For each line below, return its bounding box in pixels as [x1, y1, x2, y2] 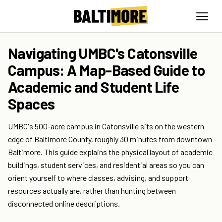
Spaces [8, 95, 55, 113]
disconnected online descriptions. [8, 199, 120, 209]
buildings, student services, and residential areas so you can [8, 160, 204, 170]
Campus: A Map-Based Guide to [8, 61, 205, 79]
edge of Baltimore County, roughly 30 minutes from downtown [8, 134, 212, 144]
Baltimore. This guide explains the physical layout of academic [8, 147, 213, 157]
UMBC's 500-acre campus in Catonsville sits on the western [8, 121, 204, 131]
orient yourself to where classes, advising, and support [8, 173, 188, 183]
